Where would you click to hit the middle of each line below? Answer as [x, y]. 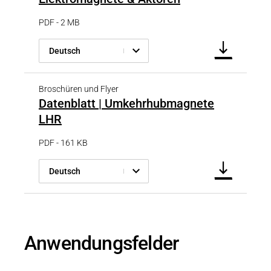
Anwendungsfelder [102, 243]
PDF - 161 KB [63, 143]
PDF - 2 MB [59, 23]
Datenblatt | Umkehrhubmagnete [126, 104]
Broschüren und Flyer [79, 89]
